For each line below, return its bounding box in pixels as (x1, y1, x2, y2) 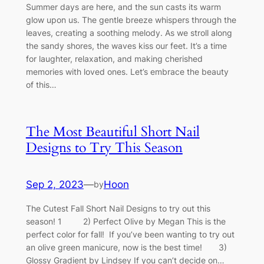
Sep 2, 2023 (25, 179, 84, 191)
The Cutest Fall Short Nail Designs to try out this (25, 203, 210, 214)
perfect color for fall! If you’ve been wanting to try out (25, 229, 235, 240)
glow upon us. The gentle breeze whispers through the (25, 15, 236, 25)
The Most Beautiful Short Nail (25, 123, 200, 141)
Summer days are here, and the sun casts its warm (25, 2, 221, 12)
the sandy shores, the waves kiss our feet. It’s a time (25, 41, 227, 51)
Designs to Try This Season (25, 138, 183, 157)
